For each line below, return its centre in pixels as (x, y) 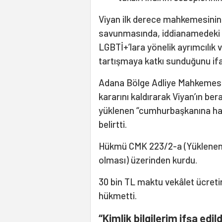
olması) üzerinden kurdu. (148, 160)
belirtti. (113, 124)
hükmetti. (118, 196)
